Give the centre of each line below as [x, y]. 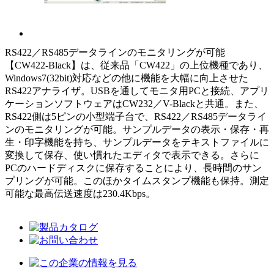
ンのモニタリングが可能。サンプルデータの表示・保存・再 [137, 129]
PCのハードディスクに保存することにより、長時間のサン [133, 168]
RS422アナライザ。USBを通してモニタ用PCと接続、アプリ [137, 91]
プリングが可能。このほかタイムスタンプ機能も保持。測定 [137, 180]
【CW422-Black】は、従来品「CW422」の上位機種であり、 [136, 65]
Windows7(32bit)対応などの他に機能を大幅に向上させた [127, 78]
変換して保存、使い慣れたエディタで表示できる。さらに [132, 155]
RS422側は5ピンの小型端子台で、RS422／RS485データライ [136, 116]
